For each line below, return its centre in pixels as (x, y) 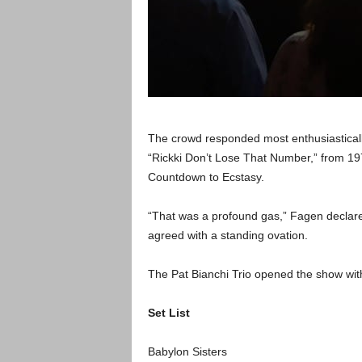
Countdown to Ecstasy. (206, 177)
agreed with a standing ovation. (229, 235)
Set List (168, 313)
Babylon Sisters (187, 351)
